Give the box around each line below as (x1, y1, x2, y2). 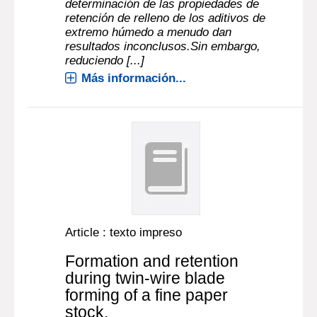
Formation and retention (65, 252, 239, 270)
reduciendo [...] (65, 54, 145, 67)
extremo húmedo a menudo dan (65, 25, 232, 39)
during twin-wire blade (65, 269, 226, 287)
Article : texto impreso (65, 226, 183, 239)
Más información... (81, 71, 187, 85)
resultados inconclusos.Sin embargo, (65, 40, 261, 53)
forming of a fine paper (65, 286, 229, 304)
